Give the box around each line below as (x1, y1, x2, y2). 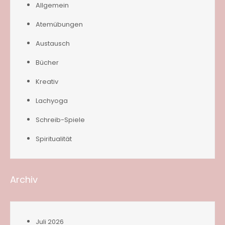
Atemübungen (36, 20, 83, 30)
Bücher (36, 58, 59, 68)
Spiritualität (36, 134, 72, 144)
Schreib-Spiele (36, 115, 85, 125)
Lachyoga (36, 96, 68, 106)
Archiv (10, 173, 38, 186)
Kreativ (36, 77, 58, 87)
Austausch (36, 39, 70, 49)
